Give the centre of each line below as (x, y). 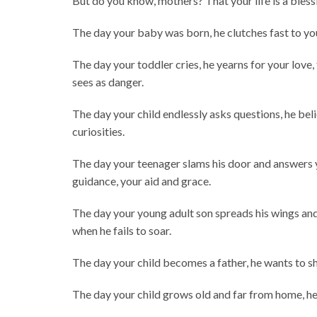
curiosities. (100, 132)
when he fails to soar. (122, 231)
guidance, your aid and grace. (143, 181)
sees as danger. (108, 82)
